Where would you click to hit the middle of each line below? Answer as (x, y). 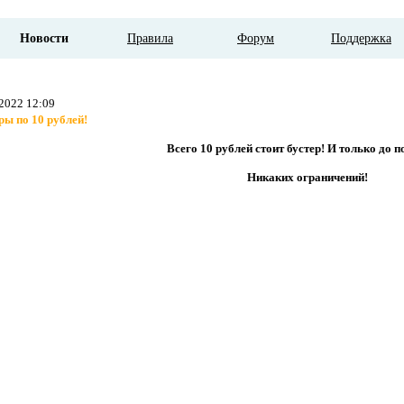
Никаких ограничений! (307, 177)
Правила (150, 38)
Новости (44, 38)
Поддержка (361, 38)
